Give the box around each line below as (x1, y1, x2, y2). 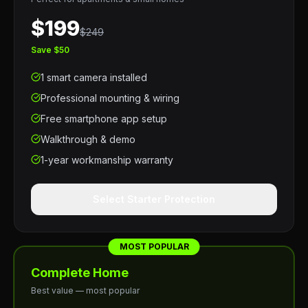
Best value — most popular (31, 285, 140, 296)
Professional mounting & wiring (41, 92, 179, 104)
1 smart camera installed (41, 71, 147, 83)
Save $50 (31, 45, 69, 55)
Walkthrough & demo (41, 133, 135, 145)
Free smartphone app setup (41, 113, 167, 124)
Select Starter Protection (93, 193, 215, 205)
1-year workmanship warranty (41, 154, 173, 166)
